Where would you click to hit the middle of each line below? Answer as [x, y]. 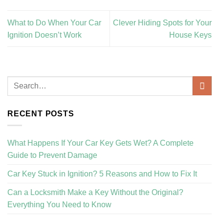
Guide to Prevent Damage [52, 155]
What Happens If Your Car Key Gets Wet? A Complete [100, 143]
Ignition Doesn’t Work [44, 35]
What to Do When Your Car [54, 22]
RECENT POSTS [41, 113]
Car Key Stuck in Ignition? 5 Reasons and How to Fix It [102, 174]
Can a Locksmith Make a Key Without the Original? [95, 193]
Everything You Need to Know [59, 205]
